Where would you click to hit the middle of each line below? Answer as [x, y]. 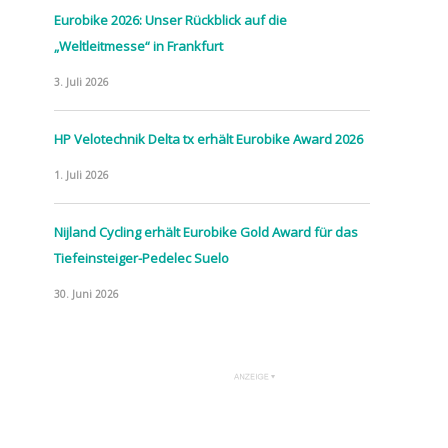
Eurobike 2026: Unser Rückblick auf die [170, 19]
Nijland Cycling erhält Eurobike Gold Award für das [206, 231]
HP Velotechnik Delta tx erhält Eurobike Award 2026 [208, 138]
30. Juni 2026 [86, 293]
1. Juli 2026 [81, 174]
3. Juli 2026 [81, 81]
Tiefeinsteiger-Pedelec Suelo [141, 257]
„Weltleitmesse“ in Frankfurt [138, 45]
